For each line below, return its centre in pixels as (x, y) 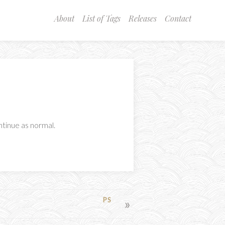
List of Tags (101, 18)
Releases (142, 18)
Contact (178, 18)
